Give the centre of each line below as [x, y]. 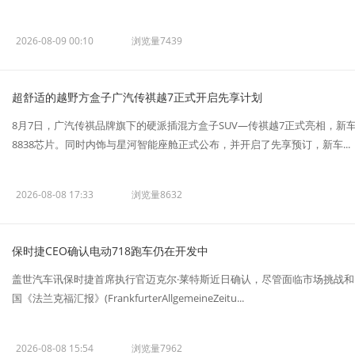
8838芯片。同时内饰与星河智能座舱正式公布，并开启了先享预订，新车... [181, 144]
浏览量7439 [157, 41]
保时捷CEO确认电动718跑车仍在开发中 [110, 251]
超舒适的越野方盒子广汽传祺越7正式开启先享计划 [137, 97]
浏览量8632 [157, 195]
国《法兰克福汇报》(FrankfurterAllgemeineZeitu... [128, 298]
